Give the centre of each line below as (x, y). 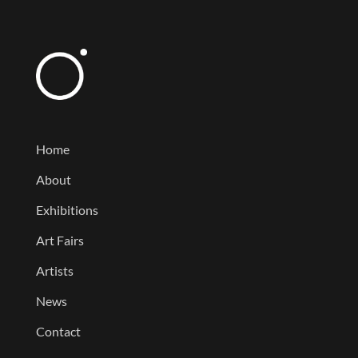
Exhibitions (67, 209)
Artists (54, 270)
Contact (58, 331)
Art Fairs (60, 240)
